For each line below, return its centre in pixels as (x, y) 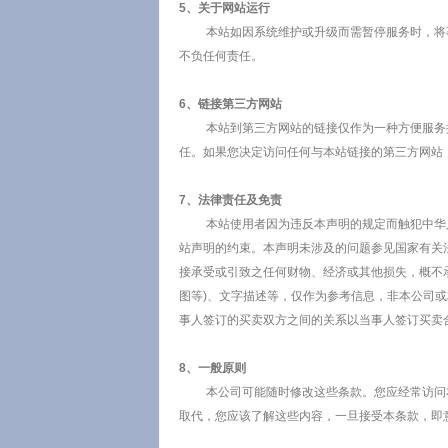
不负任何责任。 (220, 56)
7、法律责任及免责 (230, 200)
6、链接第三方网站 (230, 104)
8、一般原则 (212, 368)
